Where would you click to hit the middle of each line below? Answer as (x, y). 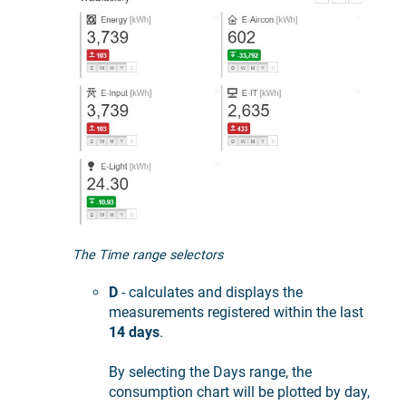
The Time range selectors (148, 255)
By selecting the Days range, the (210, 372)
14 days (134, 332)
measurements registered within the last (236, 312)
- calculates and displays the (210, 292)
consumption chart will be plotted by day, (239, 392)
